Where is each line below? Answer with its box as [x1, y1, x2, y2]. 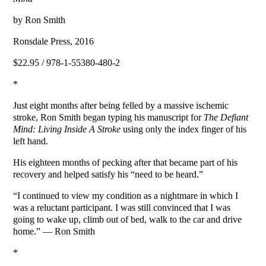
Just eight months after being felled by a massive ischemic [13, 100, 229, 111]
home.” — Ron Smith [13, 226, 96, 237]
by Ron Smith [13, 15, 66, 26]
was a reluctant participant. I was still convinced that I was [13, 202, 231, 213]
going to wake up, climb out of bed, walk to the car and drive [13, 214, 242, 225]
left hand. [13, 136, 49, 147]
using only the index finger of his [121, 124, 247, 135]
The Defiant [204, 112, 249, 123]
